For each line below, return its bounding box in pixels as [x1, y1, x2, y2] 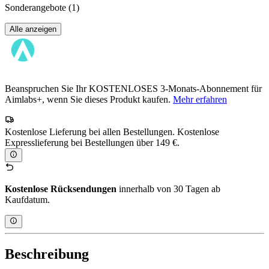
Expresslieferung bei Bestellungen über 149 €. [5, 138, 180, 148]
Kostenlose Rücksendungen [5, 183, 116, 194]
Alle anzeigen [10, 25, 56, 34]
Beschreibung [5, 246, 89, 262]
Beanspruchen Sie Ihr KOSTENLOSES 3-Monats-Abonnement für [5, 83, 262, 94]
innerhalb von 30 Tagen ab [116, 183, 220, 194]
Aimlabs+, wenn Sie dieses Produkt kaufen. [5, 94, 173, 105]
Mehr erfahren [173, 94, 227, 105]
